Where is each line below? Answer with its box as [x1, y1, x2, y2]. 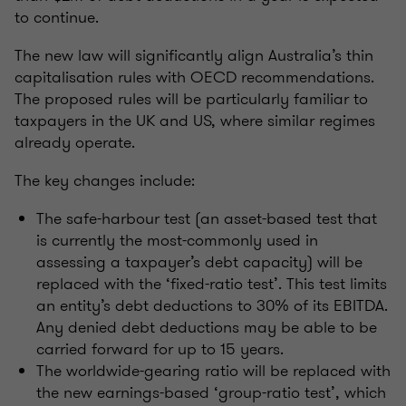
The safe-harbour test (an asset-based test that [36, 207, 377, 231]
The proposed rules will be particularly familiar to [14, 87, 368, 111]
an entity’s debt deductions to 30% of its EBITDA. [36, 294, 388, 318]
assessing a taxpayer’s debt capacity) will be [36, 250, 362, 275]
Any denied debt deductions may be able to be [36, 315, 377, 340]
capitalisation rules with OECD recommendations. [14, 65, 374, 90]
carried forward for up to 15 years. [36, 337, 284, 362]
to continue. [14, 5, 99, 30]
